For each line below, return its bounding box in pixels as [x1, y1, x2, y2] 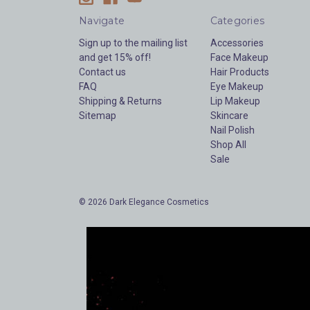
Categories [210, 15, 264, 28]
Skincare [210, 110, 248, 122]
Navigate [79, 15, 125, 28]
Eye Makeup [210, 81, 264, 93]
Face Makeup [210, 52, 268, 64]
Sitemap [79, 110, 116, 122]
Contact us [79, 66, 126, 78]
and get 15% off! [79, 52, 151, 64]
